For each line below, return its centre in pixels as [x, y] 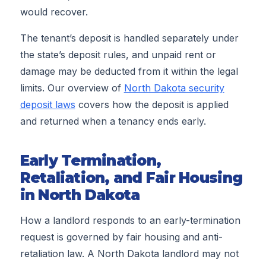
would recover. [54, 12]
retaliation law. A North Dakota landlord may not [129, 254]
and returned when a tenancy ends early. [113, 121]
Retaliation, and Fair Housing [131, 178]
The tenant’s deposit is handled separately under [129, 38]
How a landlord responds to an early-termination [130, 221]
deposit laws [47, 104]
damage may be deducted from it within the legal [129, 71]
